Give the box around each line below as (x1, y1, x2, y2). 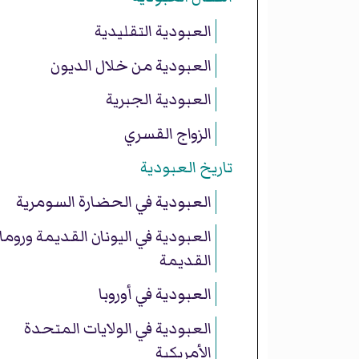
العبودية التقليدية (94, 18, 212, 43)
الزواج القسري (123, 121, 212, 146)
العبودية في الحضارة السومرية (15, 189, 212, 214)
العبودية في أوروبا (98, 282, 212, 307)
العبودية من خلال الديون (50, 53, 212, 78)
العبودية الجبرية (105, 87, 212, 112)
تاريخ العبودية (139, 155, 232, 180)
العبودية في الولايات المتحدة (23, 316, 212, 341)
